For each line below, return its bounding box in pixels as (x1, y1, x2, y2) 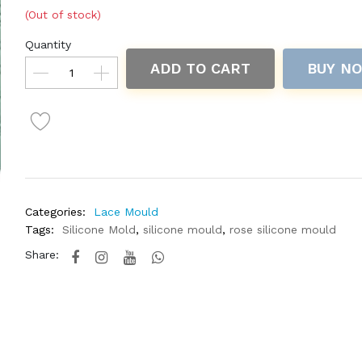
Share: (24, 248, 59, 261)
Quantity (24, 38, 71, 51)
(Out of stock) (24, 8, 101, 21)
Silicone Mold (61, 223, 136, 236)
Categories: (24, 205, 86, 218)
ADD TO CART (149, 60, 250, 77)
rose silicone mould (229, 223, 336, 236)
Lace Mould (93, 205, 158, 218)
